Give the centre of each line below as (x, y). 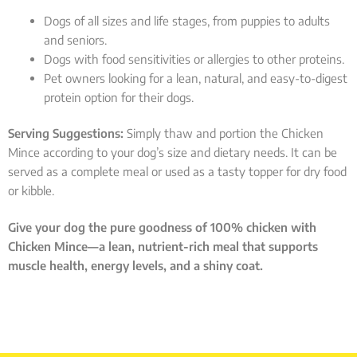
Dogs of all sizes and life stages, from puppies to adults (187, 21)
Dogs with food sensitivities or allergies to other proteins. (194, 59)
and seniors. (75, 40)
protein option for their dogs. (119, 98)
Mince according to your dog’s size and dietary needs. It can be (173, 153)
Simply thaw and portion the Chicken (224, 133)
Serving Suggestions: (66, 133)
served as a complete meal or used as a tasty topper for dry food (177, 172)
